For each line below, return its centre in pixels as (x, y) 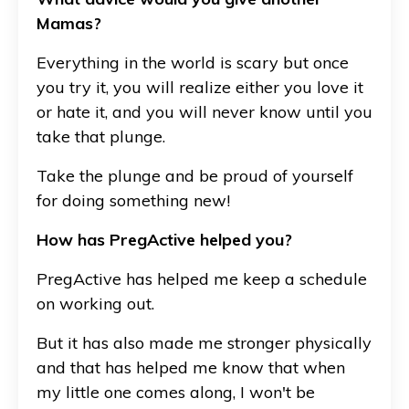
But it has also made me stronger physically (204, 342)
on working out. (95, 303)
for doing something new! (133, 200)
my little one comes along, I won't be (176, 392)
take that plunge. (101, 136)
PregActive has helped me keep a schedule (202, 278)
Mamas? (69, 23)
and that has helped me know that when (191, 367)
